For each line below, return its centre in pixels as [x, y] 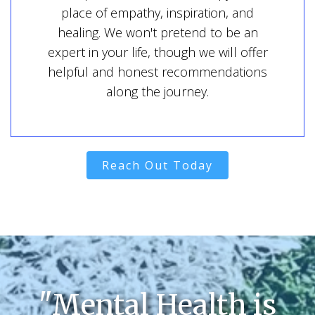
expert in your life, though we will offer [157, 52]
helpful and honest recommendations [157, 72]
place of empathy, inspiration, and [157, 13]
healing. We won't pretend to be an [157, 32]
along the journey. [157, 91]
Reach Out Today [157, 165]
